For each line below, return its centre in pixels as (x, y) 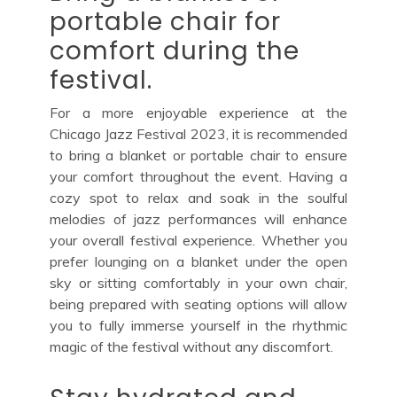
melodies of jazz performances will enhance (198, 218)
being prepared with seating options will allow (198, 304)
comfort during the (175, 51)
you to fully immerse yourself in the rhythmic (198, 325)
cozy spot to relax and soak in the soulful (198, 197)
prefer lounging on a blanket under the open (198, 261)
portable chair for (165, 21)
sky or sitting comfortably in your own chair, (198, 282)
